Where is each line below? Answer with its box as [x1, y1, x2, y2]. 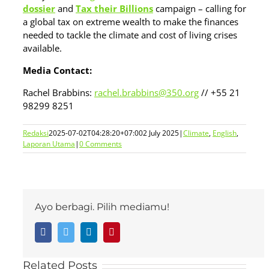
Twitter [68, 226, 95, 237]
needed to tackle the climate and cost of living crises [23, 29, 237, 41]
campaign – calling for [156, 2, 246, 14]
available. [23, 42, 62, 54]
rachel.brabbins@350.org [94, 86, 199, 98]
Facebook [46, 226, 83, 237]
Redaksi [23, 128, 49, 138]
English [213, 128, 237, 138]
